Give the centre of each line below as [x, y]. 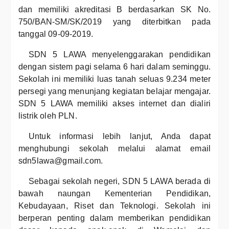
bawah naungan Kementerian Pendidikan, [114, 193]
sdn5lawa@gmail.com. [61, 161]
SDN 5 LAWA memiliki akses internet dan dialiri [114, 104]
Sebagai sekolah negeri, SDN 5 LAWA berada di [120, 181]
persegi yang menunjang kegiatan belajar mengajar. [114, 91]
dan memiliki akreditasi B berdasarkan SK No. [114, 9]
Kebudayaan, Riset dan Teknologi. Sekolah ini [114, 206]
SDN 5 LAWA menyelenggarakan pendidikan [120, 54]
